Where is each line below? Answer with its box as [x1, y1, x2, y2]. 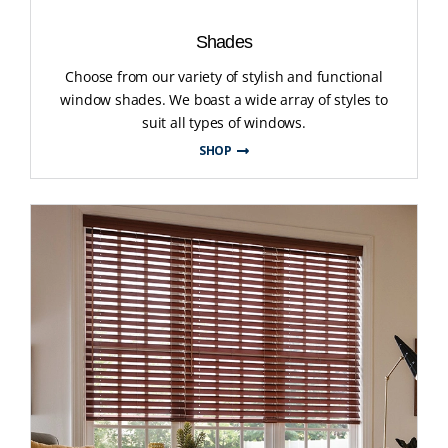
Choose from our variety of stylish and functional [65, 67, 383, 87]
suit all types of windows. [142, 113, 306, 133]
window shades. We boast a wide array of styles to [60, 90, 388, 110]
